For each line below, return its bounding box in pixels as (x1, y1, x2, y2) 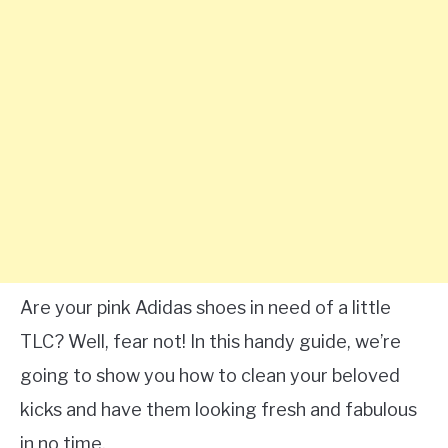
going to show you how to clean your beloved (20, 365, 400, 386)
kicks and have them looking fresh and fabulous (20, 399, 417, 420)
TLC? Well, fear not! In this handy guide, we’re (20, 331, 401, 352)
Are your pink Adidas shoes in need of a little (20, 297, 391, 318)
